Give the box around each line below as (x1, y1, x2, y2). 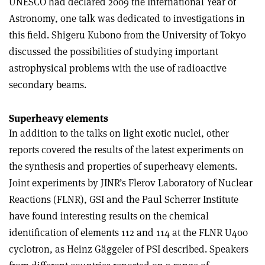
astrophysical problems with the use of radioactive (9, 61, 227, 75)
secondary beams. (9, 77, 86, 91)
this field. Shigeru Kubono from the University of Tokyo (9, 28, 246, 41)
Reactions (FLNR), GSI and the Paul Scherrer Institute (9, 192, 238, 206)
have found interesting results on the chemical (9, 209, 209, 222)
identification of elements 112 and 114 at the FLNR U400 (9, 225, 248, 239)
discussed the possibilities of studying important (9, 44, 218, 58)
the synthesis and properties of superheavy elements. (9, 159, 237, 173)
